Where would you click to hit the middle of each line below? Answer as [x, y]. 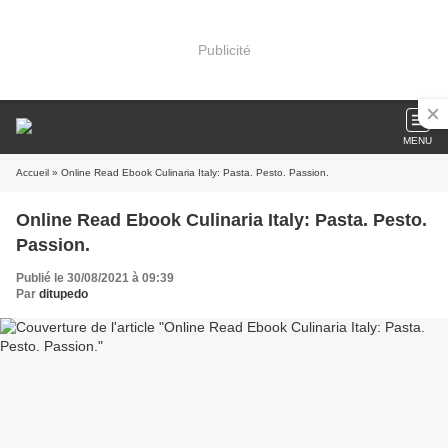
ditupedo [63, 294]
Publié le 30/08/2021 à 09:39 [95, 278]
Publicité [224, 49]
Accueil [32, 172]
